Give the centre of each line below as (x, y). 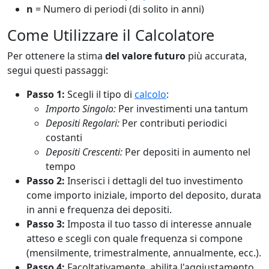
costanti (64, 138)
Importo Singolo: (81, 109)
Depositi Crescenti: (84, 152)
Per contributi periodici (173, 123)
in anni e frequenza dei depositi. (99, 210)
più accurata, (216, 56)
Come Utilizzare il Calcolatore (111, 35)
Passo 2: (46, 181)
